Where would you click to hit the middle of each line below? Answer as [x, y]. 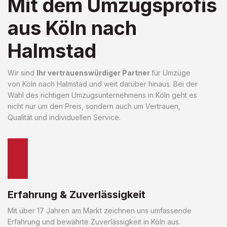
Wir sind [22, 72]
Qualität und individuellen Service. [64, 117]
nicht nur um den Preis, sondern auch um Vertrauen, [94, 106]
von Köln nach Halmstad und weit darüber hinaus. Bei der [103, 84]
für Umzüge [171, 72]
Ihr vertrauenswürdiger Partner [94, 72]
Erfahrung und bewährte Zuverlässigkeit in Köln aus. [94, 221]
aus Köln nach [72, 28]
